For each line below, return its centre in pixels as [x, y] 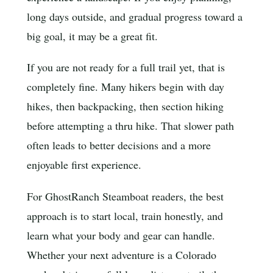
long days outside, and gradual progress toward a [135, 16]
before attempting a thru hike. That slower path [130, 126]
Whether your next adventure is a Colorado [122, 255]
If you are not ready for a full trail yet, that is [126, 67]
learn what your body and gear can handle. [121, 236]
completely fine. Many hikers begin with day [126, 87]
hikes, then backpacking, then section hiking [125, 106]
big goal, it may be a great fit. [92, 36]
